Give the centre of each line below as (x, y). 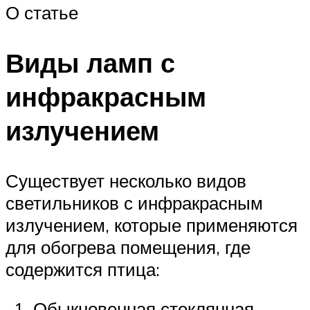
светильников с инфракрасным (134, 202)
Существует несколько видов (126, 180)
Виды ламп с (90, 62)
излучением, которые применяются (152, 225)
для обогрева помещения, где (128, 247)
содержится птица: (83, 269)
